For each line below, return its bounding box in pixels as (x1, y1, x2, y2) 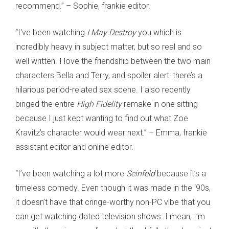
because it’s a (155, 168, 206, 178)
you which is (138, 27, 181, 37)
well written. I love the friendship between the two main (15, 56, 211, 66)
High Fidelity (77, 99, 122, 109)
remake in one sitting (122, 99, 198, 109)
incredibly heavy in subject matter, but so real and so (15, 41, 202, 52)
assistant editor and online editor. (15, 142, 133, 152)
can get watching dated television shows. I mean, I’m (15, 211, 205, 221)
